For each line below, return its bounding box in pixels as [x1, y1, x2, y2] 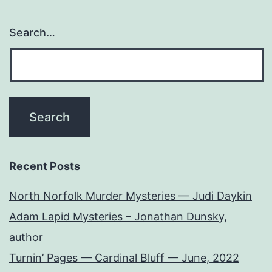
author [9, 231, 43, 244]
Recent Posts [9, 160, 80, 173]
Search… [9, 26, 55, 39]
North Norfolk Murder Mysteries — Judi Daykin [9, 189, 252, 203]
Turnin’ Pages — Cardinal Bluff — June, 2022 [9, 251, 239, 265]
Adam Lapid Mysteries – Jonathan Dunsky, [9, 210, 227, 223]
